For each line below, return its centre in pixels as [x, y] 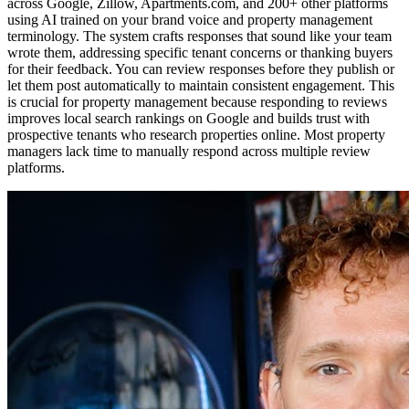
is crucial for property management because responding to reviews [197, 101]
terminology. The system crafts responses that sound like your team [199, 36]
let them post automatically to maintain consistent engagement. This [201, 85]
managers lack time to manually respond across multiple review [189, 151]
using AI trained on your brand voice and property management [190, 19]
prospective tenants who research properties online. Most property [196, 134]
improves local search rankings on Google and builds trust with [189, 118]
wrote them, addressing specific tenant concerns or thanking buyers [200, 52]
